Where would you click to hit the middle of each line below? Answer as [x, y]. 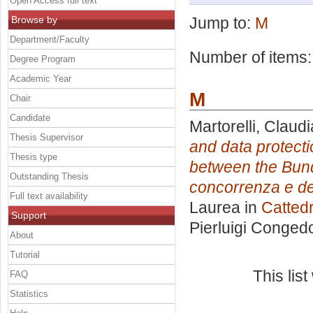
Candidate [30, 117]
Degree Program [43, 59]
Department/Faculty [50, 39]
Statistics [29, 293]
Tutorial [25, 254]
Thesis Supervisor [46, 137]
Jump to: [222, 23]
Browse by [34, 19]
